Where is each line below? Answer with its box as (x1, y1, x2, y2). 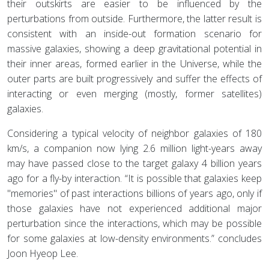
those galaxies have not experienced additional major (7, 202, 262, 216)
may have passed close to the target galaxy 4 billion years (7, 157, 262, 171)
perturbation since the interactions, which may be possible (7, 217, 262, 231)
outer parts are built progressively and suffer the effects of (7, 72, 262, 86)
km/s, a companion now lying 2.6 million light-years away (7, 142, 262, 156)
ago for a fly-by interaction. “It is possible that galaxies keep (7, 172, 262, 186)
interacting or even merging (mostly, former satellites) (7, 87, 262, 101)
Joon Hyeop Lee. (7, 247, 78, 261)
